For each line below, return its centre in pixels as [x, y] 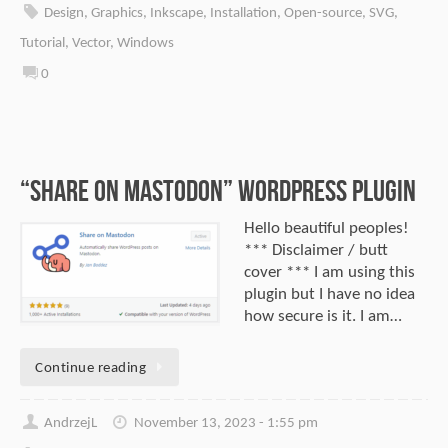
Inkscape [177, 13]
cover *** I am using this [329, 272]
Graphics [117, 13]
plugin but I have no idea [329, 294]
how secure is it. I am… [323, 316]
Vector [91, 43]
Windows [145, 43]
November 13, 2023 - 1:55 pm [225, 422]
